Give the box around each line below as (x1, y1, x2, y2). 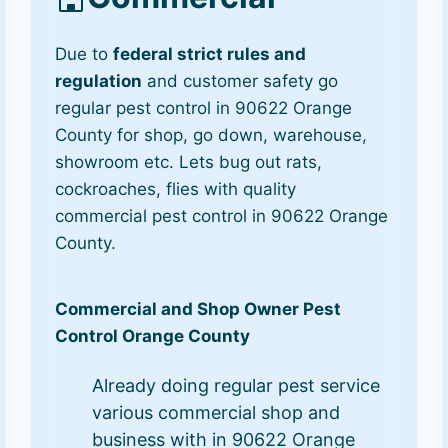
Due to (55, 44, 114, 64)
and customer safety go (142, 71, 339, 91)
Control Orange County (55, 326, 251, 346)
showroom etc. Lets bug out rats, (55, 152, 323, 172)
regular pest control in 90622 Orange (55, 98, 353, 118)
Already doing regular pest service (92, 375, 381, 396)
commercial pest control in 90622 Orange (55, 206, 389, 226)
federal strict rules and (113, 44, 307, 64)
